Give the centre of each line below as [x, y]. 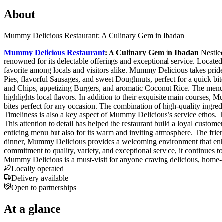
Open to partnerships [44, 187]
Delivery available [40, 178]
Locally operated [38, 168]
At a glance [32, 208]
